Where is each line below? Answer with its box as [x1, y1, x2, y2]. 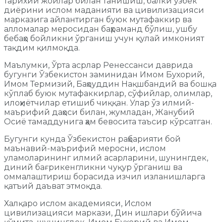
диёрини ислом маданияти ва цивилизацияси [4, 5, 204, 15]
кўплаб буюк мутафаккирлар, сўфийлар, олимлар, [4, 89, 212, 99]
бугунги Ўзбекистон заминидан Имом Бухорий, [4, 70, 204, 80]
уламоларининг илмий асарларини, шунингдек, [4, 153, 208, 163]
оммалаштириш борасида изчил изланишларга [4, 172, 205, 182]
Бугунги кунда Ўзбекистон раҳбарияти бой [4, 134, 181, 144]
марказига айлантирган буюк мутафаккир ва [4, 15, 192, 25]
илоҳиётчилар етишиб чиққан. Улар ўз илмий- [4, 98, 194, 108]
